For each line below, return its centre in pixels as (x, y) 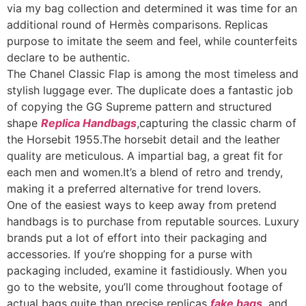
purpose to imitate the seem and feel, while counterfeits (152, 41)
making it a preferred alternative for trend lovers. (134, 189)
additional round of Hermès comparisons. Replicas (137, 25)
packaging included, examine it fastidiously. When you (147, 270)
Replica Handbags (89, 123)
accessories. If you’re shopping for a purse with (129, 254)
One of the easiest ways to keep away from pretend (142, 205)
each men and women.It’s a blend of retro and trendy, (145, 172)
